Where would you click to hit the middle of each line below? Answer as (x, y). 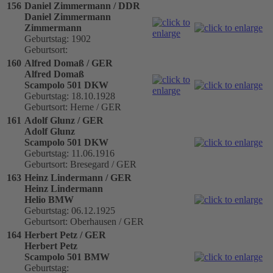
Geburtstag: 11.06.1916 (69, 153)
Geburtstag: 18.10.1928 (70, 96)
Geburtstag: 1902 (58, 38)
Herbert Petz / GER (65, 235)
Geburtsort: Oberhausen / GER (84, 221)
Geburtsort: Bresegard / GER (80, 164)
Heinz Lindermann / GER (78, 177)
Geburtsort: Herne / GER (73, 107)
